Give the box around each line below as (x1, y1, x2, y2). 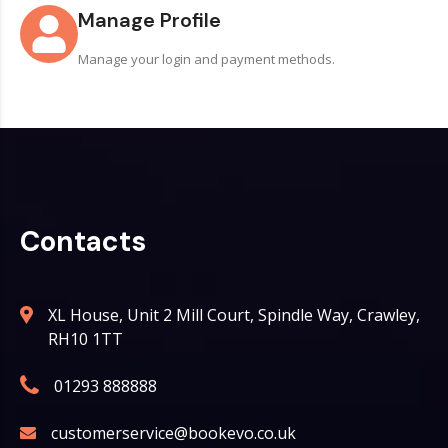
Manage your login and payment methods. (78, 50, 335, 68)
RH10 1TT (48, 328, 131, 350)
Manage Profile (78, 7, 221, 33)
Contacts (20, 223, 146, 260)
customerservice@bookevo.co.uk (51, 422, 296, 444)
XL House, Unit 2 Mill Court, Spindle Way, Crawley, (48, 304, 420, 326)
